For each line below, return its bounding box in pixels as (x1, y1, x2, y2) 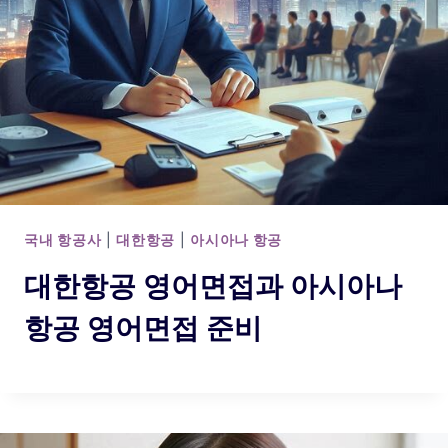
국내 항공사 (24, 231, 102, 248)
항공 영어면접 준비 (24, 311, 262, 345)
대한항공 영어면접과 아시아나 (24, 269, 402, 303)
